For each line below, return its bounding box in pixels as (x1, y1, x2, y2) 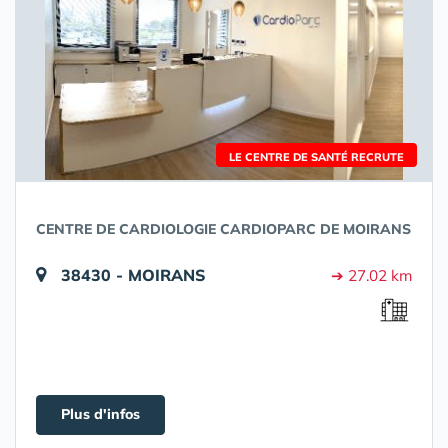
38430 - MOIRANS (61, 265, 206, 285)
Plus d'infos (61, 405, 140, 423)
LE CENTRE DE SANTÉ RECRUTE (229, 150, 404, 164)
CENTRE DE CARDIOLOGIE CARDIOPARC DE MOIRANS (36, 220, 411, 238)
